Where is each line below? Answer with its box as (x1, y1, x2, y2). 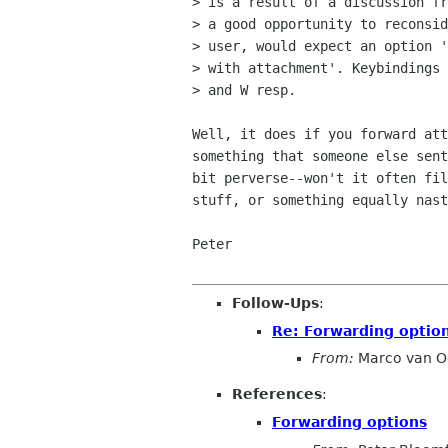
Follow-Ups (232, 295, 319, 312)
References (232, 386, 322, 403)
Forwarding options (272, 413, 427, 430)
